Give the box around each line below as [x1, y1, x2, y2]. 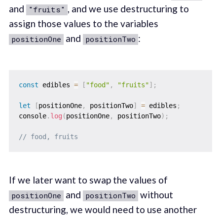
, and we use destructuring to [67, 2, 189, 14]
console [18, 112, 46, 120]
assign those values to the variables [8, 17, 158, 29]
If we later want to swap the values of [8, 174, 168, 186]
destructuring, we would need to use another [8, 204, 197, 216]
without [138, 189, 173, 201]
